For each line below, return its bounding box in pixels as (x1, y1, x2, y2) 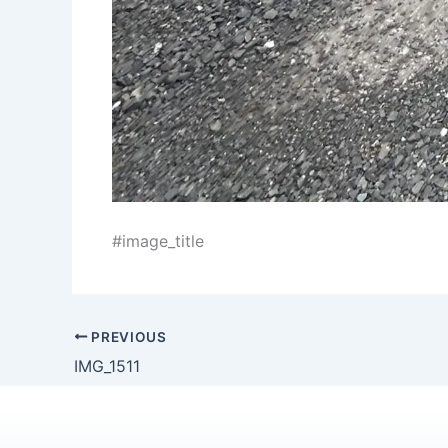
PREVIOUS (87, 328, 167, 345)
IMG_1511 (74, 355, 140, 376)
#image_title (112, 231, 204, 252)
